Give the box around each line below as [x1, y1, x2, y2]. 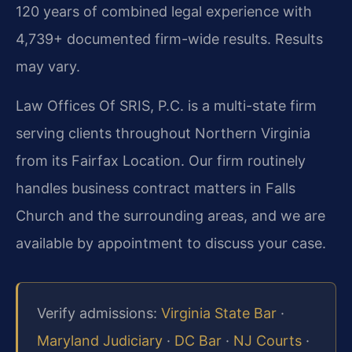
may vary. [16, 58, 80, 75]
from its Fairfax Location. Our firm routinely [16, 152, 306, 169]
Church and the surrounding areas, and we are [16, 207, 325, 224]
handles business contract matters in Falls [16, 179, 295, 196]
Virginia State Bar [161, 305, 277, 321]
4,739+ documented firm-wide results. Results [16, 31, 323, 48]
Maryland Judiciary [37, 332, 163, 349]
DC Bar [174, 332, 222, 349]
